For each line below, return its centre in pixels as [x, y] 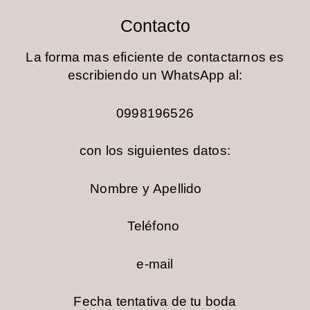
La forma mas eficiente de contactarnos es [155, 57]
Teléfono [155, 226]
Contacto [155, 26]
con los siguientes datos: [155, 151]
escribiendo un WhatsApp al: [155, 75]
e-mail [155, 264]
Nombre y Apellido [155, 188]
